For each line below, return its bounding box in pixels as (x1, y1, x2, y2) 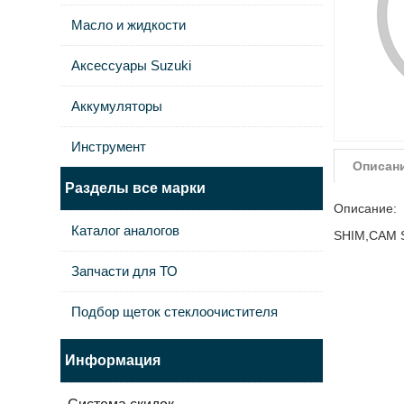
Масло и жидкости (71, 17, 187, 32)
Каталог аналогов (71, 223, 180, 238)
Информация (65, 353, 161, 368)
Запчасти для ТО (71, 263, 179, 279)
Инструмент (71, 139, 147, 154)
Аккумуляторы (71, 98, 163, 114)
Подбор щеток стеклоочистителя (71, 304, 279, 319)
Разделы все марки (65, 180, 207, 196)
